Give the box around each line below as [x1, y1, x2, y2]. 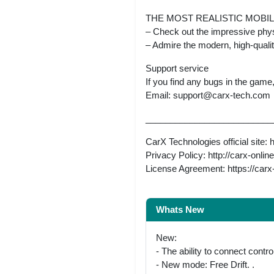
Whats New [156, 204, 204, 215]
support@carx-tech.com [173, 89, 270, 100]
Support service [146, 62, 209, 73]
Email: [146, 89, 173, 100]
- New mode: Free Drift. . [156, 259, 254, 270]
